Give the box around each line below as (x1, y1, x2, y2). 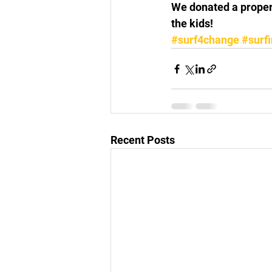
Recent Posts (110, 134, 175, 146)
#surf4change (171, 33, 239, 46)
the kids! (171, 17, 213, 30)
